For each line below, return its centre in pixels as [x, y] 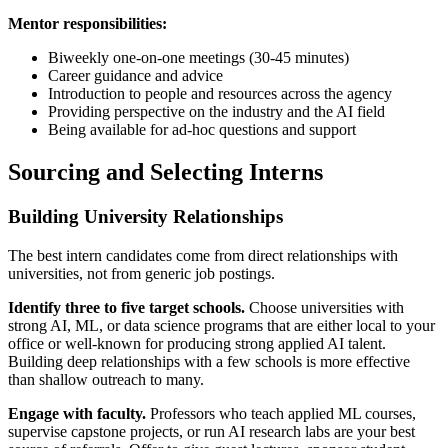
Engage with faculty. [77, 413]
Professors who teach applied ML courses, [281, 413]
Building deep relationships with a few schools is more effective [209, 361]
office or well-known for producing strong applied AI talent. [197, 343]
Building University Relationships [145, 216]
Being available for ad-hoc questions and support [202, 130]
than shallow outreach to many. [106, 379]
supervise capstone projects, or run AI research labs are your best [211, 431]
